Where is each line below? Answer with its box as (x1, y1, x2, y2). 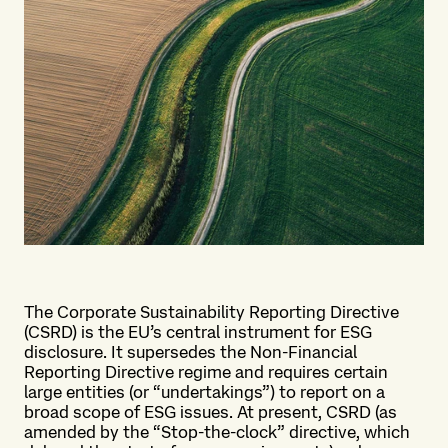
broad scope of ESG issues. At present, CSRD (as (24, 402, 397, 422)
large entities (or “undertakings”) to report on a (24, 382, 385, 402)
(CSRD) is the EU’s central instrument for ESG (24, 322, 372, 342)
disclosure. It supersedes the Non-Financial (24, 342, 357, 362)
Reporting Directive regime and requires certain (24, 362, 388, 382)
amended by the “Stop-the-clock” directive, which (24, 422, 410, 442)
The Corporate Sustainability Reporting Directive (24, 302, 399, 322)
